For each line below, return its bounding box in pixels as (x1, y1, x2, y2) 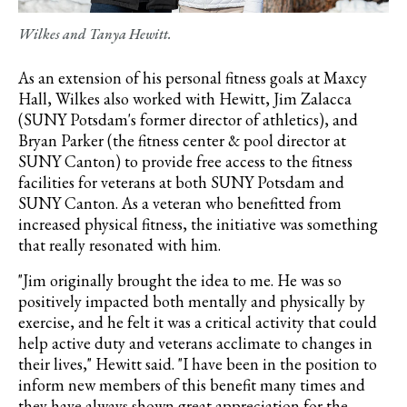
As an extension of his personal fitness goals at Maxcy (18, 67, 367, 89)
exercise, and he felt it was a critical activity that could (18, 312, 377, 333)
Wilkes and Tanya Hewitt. (18, 25, 172, 45)
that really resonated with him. (18, 234, 221, 256)
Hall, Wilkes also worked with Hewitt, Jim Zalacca (18, 88, 352, 110)
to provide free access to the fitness (121, 151, 352, 173)
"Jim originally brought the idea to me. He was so (18, 270, 342, 292)
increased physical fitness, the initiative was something (18, 213, 378, 235)
